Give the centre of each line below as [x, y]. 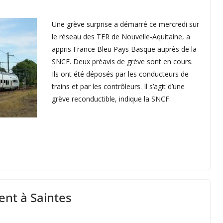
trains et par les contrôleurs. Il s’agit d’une [118, 86]
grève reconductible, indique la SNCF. [111, 99]
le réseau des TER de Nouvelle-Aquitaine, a [121, 36]
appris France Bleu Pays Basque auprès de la [124, 49]
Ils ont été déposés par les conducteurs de [120, 74]
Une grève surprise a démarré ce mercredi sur [125, 24]
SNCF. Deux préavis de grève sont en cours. [122, 61]
